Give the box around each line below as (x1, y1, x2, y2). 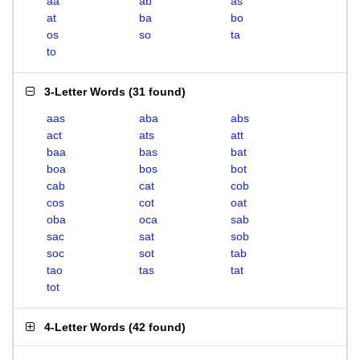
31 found (133, 85, 182, 98)
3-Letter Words (44, 85, 125, 98)
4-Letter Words (44, 321, 125, 333)
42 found (133, 321, 182, 333)
